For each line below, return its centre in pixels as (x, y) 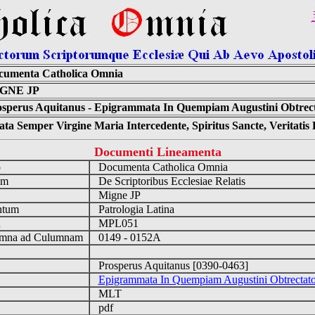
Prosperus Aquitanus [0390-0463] (172, 265)
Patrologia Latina (135, 209)
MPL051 (117, 223)
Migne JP (118, 195)
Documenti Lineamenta (157, 152)
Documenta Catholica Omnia (161, 167)
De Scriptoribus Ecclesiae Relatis (170, 181)
